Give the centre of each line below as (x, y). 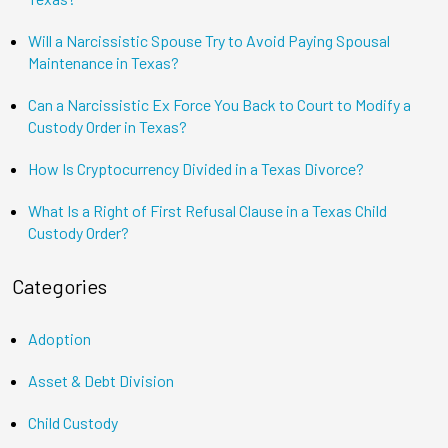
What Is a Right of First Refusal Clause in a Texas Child (207, 211)
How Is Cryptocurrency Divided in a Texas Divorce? (196, 169)
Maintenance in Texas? (103, 63)
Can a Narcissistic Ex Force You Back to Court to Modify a (219, 105)
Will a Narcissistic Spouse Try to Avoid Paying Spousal (209, 41)
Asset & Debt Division (101, 381)
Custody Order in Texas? (107, 127)
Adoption (59, 339)
